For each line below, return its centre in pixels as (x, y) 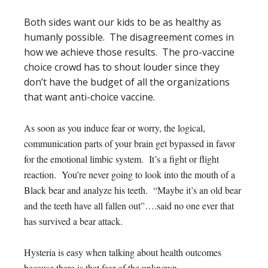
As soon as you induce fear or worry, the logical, (115, 128)
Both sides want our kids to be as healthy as (123, 22)
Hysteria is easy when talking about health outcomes (123, 252)
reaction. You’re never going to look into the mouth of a (130, 174)
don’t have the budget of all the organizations (127, 82)
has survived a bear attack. (77, 221)
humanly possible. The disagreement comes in (129, 37)
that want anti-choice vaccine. (89, 97)
